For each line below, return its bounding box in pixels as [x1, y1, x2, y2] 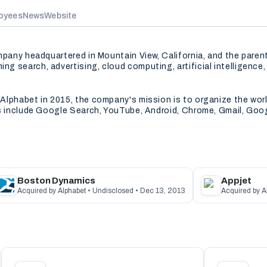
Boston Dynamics [17, 176, 95, 185]
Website [44, 11, 77, 20]
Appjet [221, 176, 252, 185]
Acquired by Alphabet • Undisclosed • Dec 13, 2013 [17, 187, 185, 195]
